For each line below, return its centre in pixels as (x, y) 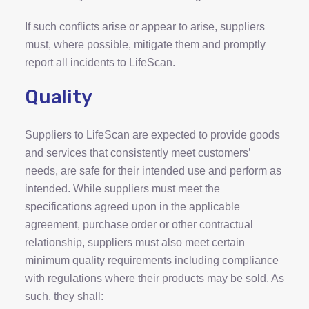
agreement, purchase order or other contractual (139, 225)
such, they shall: (64, 296)
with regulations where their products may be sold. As (154, 278)
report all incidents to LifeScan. (100, 62)
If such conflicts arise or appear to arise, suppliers (145, 27)
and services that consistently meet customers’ (138, 153)
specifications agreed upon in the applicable (132, 207)
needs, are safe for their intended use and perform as (153, 171)
